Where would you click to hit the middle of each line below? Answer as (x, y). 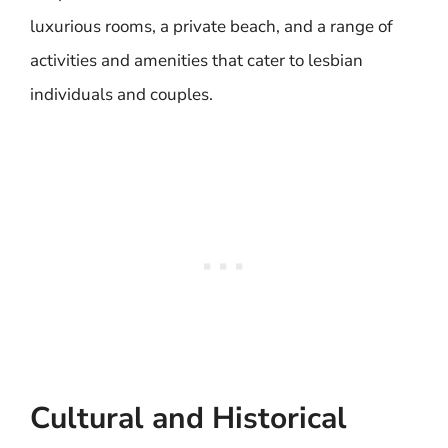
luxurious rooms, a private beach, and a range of (211, 26)
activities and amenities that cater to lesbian (196, 60)
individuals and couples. (121, 94)
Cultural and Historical (188, 418)
